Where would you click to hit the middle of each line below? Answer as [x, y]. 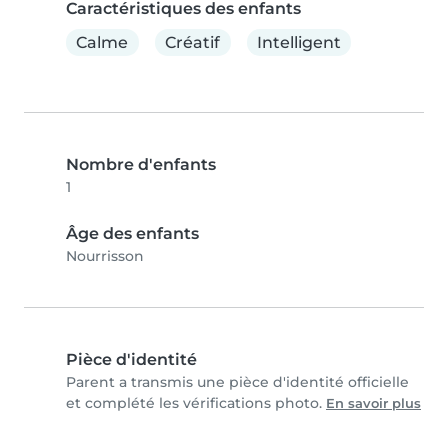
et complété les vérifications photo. [196, 403]
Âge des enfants [132, 234]
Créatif [193, 42]
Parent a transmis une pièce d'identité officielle [237, 382]
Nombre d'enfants [141, 165]
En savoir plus [373, 404]
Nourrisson [105, 256]
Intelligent [298, 42]
